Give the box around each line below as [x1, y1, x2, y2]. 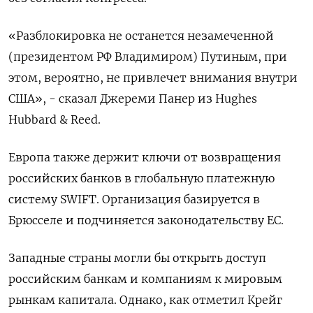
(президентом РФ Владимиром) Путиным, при [8, 49, 287, 64]
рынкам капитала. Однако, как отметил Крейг [8, 292, 282, 307]
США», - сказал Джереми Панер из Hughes [8, 91, 257, 105]
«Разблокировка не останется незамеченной [8, 28, 274, 43]
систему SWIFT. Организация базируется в [8, 191, 260, 206]
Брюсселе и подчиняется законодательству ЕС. [8, 212, 284, 227]
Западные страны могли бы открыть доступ [8, 250, 266, 265]
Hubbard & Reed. [8, 112, 101, 126]
